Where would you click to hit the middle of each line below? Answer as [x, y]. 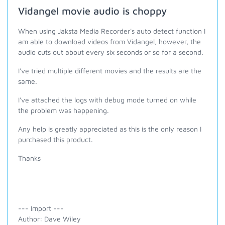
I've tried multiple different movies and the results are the [110, 71]
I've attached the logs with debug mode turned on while [107, 100]
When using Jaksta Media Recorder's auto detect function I [112, 31]
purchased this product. [55, 139]
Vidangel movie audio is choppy [92, 11]
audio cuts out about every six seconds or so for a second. [111, 52]
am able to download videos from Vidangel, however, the [109, 41]
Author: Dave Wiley [49, 219]
